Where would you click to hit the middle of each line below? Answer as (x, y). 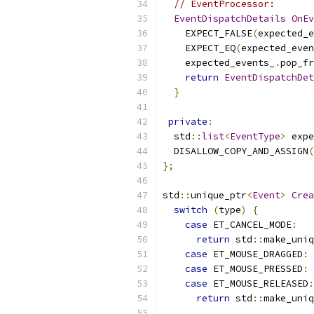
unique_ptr (219, 195)
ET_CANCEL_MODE (250, 225)
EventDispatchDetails (230, 19)
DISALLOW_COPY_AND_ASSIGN (235, 151)
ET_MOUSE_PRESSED (255, 269)
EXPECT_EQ (199, 48)
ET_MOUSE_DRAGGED (255, 254)
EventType (255, 136)
